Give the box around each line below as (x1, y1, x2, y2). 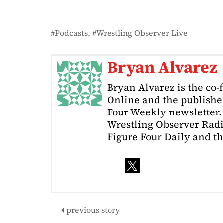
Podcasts (55, 27, 88, 38)
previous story (66, 204, 120, 215)
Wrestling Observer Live (96, 27, 188, 38)
